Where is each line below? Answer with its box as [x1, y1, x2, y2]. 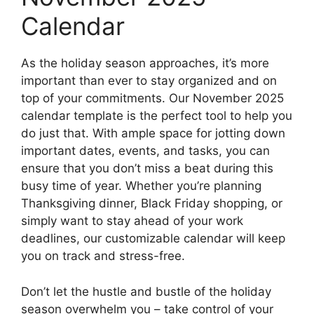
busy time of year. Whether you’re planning [21, 179, 261, 193]
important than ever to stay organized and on [21, 74, 277, 88]
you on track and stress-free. [21, 249, 185, 264]
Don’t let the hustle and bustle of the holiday [21, 284, 271, 299]
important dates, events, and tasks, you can [21, 144, 270, 158]
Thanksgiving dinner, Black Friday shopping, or [21, 196, 282, 211]
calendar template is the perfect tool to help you [21, 109, 292, 123]
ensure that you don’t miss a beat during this [21, 161, 273, 176]
